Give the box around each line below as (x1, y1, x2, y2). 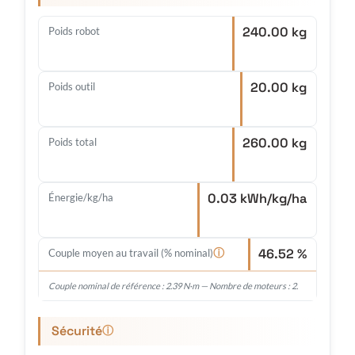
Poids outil (48, 80, 95, 94)
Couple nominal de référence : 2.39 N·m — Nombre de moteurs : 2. (48, 281, 298, 292)
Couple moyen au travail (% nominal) (48, 246, 213, 260)
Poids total (48, 136, 97, 149)
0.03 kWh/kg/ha (208, 190, 307, 208)
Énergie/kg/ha (48, 191, 113, 204)
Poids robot (48, 25, 100, 38)
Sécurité (52, 323, 102, 340)
